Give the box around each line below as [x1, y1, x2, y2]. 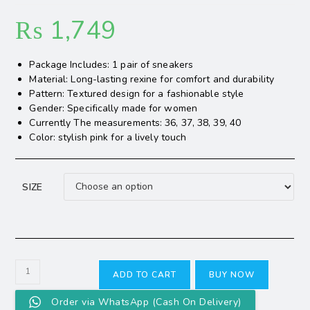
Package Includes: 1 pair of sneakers [29, 57, 194, 71]
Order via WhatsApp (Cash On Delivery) [51, 295, 241, 309]
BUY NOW [208, 268, 255, 280]
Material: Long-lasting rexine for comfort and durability [29, 72, 275, 86]
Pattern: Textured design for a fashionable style [29, 86, 244, 100]
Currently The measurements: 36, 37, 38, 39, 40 [29, 116, 241, 129]
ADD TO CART [113, 268, 177, 280]
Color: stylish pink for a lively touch [29, 130, 187, 144]
